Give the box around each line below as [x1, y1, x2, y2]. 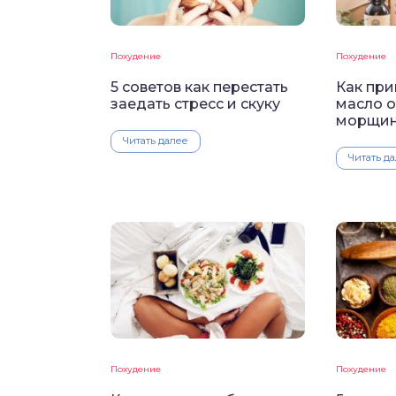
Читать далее [123, 133, 188, 147]
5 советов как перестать [110, 78, 288, 95]
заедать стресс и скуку [110, 95, 280, 112]
